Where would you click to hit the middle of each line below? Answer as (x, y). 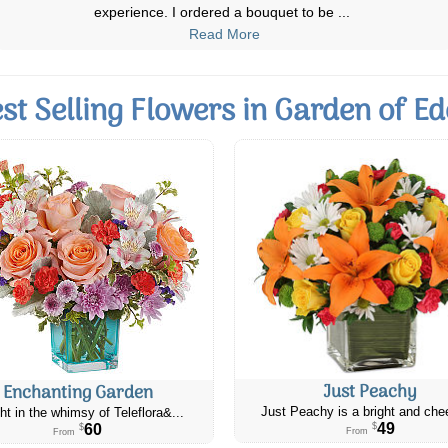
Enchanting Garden (77, 393)
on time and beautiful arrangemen (216, 11)
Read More (224, 33)
